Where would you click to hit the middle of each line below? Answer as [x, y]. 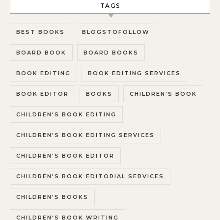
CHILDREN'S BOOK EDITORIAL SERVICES [90, 176]
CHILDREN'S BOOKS [52, 197]
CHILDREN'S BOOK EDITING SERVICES [85, 135]
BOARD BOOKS [111, 53]
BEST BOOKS [41, 32]
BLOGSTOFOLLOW [116, 32]
